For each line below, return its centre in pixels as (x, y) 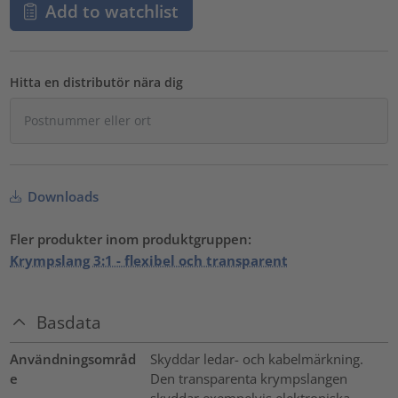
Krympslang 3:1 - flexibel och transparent (149, 260)
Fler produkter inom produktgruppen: (131, 239)
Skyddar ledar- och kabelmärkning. (256, 359)
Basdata (69, 322)
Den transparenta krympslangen (248, 379)
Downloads (62, 196)
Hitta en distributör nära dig (97, 82)
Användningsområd (73, 359)
